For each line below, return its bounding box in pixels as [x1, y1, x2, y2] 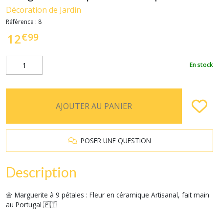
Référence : [6, 17, 38, 26]
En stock [190, 61, 213, 69]
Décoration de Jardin [6, 4, 81, 15]
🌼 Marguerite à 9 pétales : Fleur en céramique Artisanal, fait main [6, 190, 209, 199]
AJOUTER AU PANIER [56, 100, 132, 111]
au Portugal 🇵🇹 [6, 199, 57, 209]
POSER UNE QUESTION [76, 135, 151, 145]
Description [6, 163, 77, 180]
